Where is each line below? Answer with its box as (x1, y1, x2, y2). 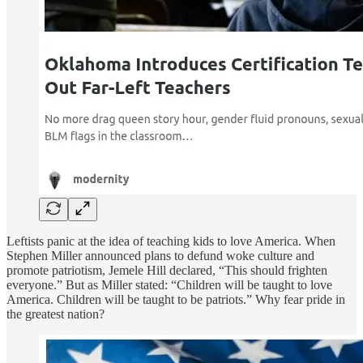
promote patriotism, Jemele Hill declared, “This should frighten (6, 263, 327, 277)
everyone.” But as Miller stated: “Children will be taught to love (6, 277, 332, 292)
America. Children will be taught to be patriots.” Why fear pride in (6, 292, 345, 306)
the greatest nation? (6, 306, 105, 321)
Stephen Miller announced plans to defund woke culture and (6, 248, 314, 263)
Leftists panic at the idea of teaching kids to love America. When (6, 233, 335, 248)
